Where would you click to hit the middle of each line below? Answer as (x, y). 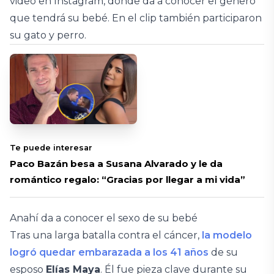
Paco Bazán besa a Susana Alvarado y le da (116, 163)
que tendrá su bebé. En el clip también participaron (136, 18)
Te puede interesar (51, 147)
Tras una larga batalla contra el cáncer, (106, 235)
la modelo (227, 235)
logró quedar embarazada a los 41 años (110, 252)
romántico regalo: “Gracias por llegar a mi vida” (128, 179)
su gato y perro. (48, 35)
